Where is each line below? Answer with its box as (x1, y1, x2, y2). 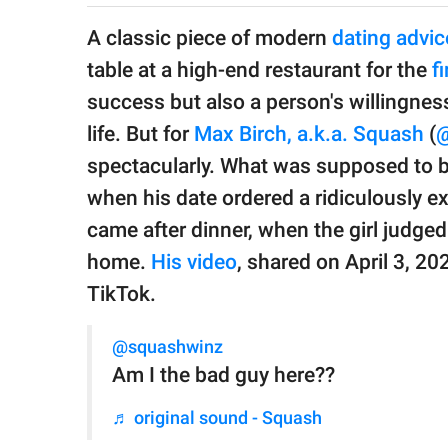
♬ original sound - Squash (112, 408, 322, 429)
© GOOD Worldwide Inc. (34, 62, 165, 79)
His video (151, 250, 237, 275)
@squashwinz (112, 337, 223, 358)
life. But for (87, 122, 194, 147)
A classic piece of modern (87, 26, 332, 51)
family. (34, 14, 72, 29)
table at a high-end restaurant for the (87, 58, 427, 83)
